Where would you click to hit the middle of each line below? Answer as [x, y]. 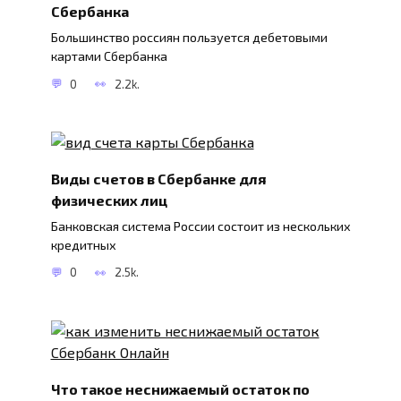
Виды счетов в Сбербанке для [158, 178]
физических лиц [109, 200]
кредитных [83, 244]
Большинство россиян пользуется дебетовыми [189, 38]
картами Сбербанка [109, 56]
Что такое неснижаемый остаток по [180, 388]
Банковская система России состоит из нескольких [200, 226]
